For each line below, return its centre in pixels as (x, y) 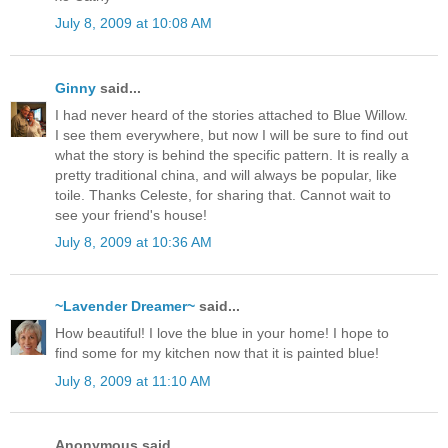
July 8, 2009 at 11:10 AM (133, 380)
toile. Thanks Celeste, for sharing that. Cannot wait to (223, 194)
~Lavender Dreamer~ (125, 306)
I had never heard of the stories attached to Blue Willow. (231, 114)
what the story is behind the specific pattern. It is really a (232, 154)
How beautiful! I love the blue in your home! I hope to (222, 333)
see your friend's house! (131, 214)
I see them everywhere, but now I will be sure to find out (231, 134)
